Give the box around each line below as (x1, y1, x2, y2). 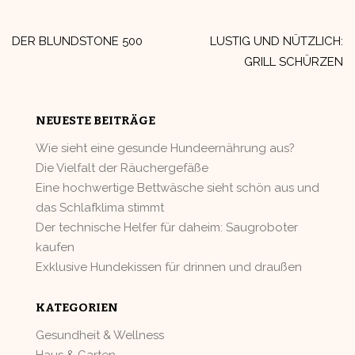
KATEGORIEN (36, 300, 118, 315)
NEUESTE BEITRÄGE (36, 113, 155, 128)
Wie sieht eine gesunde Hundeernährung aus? (36, 141, 295, 155)
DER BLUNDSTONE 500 (12, 34, 143, 48)
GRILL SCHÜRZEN (244, 55, 343, 69)
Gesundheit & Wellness (36, 328, 164, 342)
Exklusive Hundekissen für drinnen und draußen (36, 260, 302, 274)
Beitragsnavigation (11, 6, 227, 33)
